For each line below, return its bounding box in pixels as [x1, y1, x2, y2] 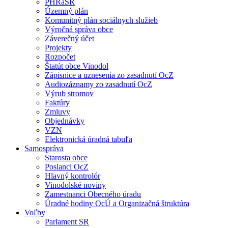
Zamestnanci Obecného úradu [45, 190, 141, 199]
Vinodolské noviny [45, 181, 106, 190]
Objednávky [45, 117, 84, 126]
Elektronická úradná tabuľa [45, 135, 132, 144]
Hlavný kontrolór [45, 172, 100, 181]
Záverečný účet [45, 34, 94, 43]
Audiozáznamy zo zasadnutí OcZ [45, 80, 152, 89]
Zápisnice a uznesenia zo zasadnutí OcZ [45, 71, 174, 80]
